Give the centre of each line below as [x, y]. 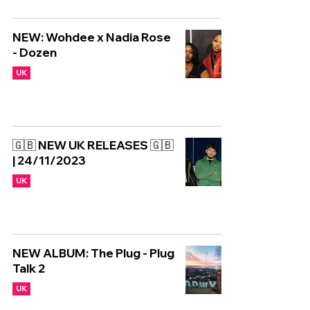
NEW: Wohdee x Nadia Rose [92, 37]
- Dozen [35, 52]
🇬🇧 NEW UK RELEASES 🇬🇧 [93, 145]
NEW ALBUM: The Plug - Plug [93, 253]
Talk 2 [29, 268]
